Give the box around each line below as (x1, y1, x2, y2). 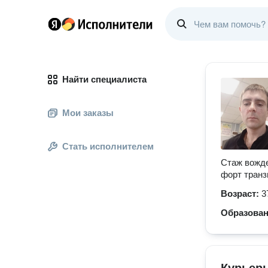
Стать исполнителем (62, 141, 154, 151)
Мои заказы (62, 108, 114, 118)
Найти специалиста (62, 74, 147, 84)
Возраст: (221, 188, 261, 199)
